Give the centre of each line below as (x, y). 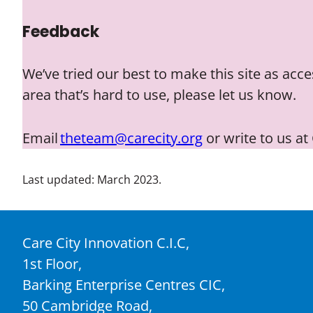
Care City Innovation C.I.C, (106, 243)
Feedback (61, 32)
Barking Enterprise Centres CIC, (124, 285)
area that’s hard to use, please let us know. (159, 95)
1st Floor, (52, 264)
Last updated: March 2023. (92, 180)
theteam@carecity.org (131, 138)
